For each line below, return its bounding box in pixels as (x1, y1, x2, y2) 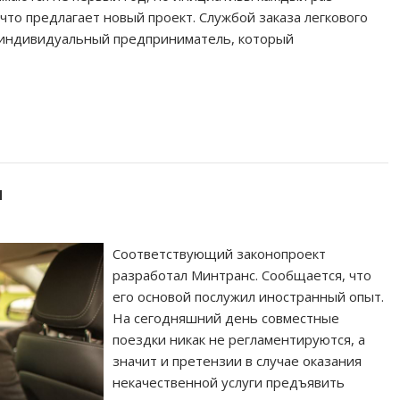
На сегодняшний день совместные (112, 308, 340, 327)
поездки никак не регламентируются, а (112, 329, 366, 348)
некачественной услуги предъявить (112, 372, 346, 391)
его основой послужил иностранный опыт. (112, 287, 385, 305)
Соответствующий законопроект (112, 244, 327, 262)
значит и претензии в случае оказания (112, 351, 362, 370)
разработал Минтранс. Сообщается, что (112, 265, 372, 284)
